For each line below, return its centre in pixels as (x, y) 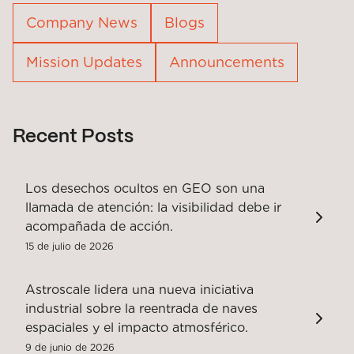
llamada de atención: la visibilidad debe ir (153, 208)
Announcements (227, 62)
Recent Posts (73, 137)
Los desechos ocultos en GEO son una (145, 189)
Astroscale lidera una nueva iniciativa (139, 290)
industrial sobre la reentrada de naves (141, 309)
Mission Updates (84, 62)
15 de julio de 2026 (70, 247)
